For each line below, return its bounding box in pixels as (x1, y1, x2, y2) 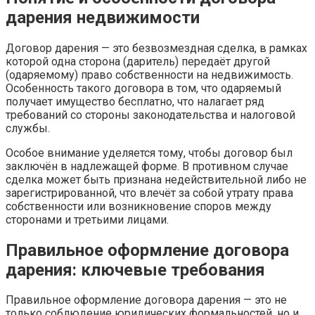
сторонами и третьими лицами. (6, 212, 169, 226)
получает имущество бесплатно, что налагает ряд (6, 94, 264, 108)
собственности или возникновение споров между (6, 199, 271, 213)
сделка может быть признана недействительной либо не (6, 172, 307, 186)
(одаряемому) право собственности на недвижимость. (6, 67, 293, 82)
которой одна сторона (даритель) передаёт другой (6, 54, 270, 68)
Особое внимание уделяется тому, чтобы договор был (6, 146, 292, 160)
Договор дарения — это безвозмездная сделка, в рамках (6, 41, 307, 55)
